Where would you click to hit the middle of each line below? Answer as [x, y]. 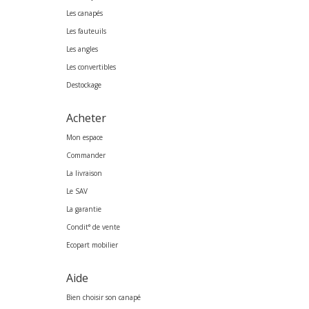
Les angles [82, 49]
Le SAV [77, 191]
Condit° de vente [93, 227]
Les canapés [84, 13]
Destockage [84, 85]
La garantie [84, 209]
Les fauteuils [86, 31]
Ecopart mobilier [92, 245]
